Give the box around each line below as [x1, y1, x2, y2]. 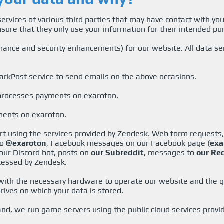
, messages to [144, 148, 196, 157]
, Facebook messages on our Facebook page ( [46, 138, 210, 148]
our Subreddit [91, 148, 144, 157]
